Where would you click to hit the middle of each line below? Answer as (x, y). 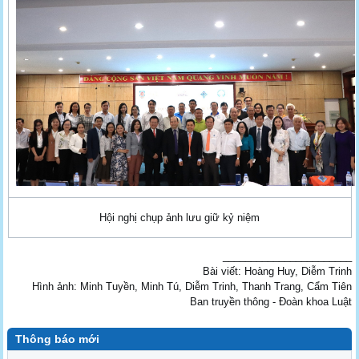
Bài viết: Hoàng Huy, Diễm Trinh (277, 271)
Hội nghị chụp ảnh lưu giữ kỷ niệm (179, 217)
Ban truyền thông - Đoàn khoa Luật (270, 301)
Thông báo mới (58, 339)
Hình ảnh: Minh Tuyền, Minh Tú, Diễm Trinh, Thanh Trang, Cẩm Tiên (192, 286)
